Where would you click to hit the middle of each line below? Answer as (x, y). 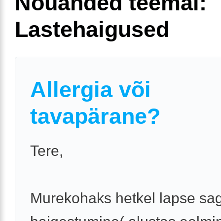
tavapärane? (95, 116)
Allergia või (91, 89)
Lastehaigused (92, 29)
